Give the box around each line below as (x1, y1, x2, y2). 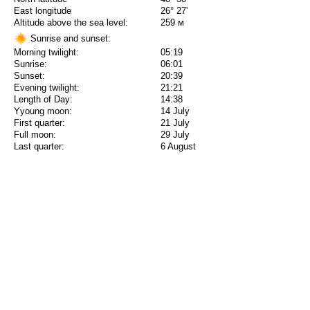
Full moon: (14, 129, 56, 140)
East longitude (14, 6, 71, 17)
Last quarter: (14, 141, 64, 152)
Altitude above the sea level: (14, 17, 128, 28)
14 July (161, 106, 190, 117)
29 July (161, 129, 190, 140)
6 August (161, 141, 196, 152)
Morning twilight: (14, 47, 79, 58)
